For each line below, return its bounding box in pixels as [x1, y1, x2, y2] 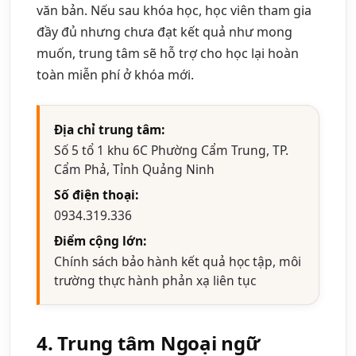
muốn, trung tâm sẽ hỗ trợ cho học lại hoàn [37, 44, 299, 62]
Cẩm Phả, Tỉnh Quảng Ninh [54, 160, 215, 178]
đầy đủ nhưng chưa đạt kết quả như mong [37, 22, 292, 41]
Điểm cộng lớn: [54, 231, 146, 250]
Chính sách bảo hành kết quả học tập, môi [54, 252, 301, 270]
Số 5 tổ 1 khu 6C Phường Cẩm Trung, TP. [54, 141, 288, 159]
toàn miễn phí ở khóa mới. [37, 65, 194, 83]
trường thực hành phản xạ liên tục [54, 271, 256, 289]
